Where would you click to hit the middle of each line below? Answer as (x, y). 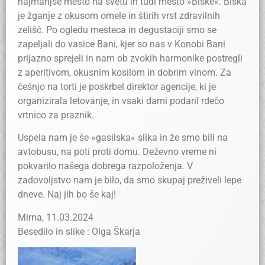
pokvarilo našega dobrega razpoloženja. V (105, 166)
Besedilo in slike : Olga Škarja (79, 231)
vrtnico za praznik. (56, 115)
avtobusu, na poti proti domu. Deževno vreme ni (117, 152)
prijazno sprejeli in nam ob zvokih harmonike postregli (130, 58)
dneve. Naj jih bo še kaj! (67, 195)
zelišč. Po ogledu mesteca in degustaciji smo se (117, 30)
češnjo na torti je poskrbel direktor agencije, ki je (117, 87)
